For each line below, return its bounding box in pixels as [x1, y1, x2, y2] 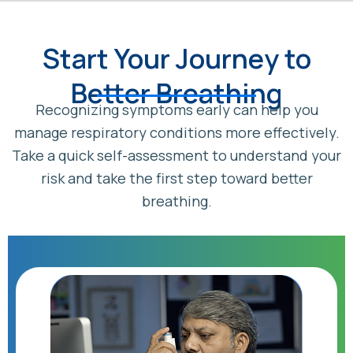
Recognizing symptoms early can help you [35, 100, 318, 120]
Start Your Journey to [42, 39, 311, 77]
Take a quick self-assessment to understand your [12, 146, 341, 165]
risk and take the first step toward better [40, 169, 313, 188]
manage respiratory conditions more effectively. [13, 123, 340, 143]
